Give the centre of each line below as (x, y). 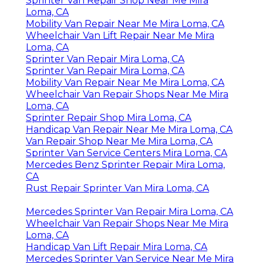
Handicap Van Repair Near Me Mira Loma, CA (129, 130)
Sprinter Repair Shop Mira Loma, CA (109, 118)
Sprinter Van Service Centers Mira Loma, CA (127, 153)
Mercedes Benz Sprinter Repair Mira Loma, (125, 165)
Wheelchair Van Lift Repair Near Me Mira (120, 36)
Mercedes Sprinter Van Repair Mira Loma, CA (129, 212)
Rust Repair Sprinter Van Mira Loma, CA (117, 188)
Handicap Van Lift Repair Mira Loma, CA (117, 247)
